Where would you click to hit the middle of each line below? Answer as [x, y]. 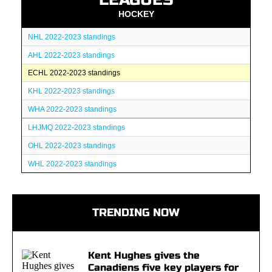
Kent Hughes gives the [144, 255]
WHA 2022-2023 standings [72, 109]
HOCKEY [136, 14]
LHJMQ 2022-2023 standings [76, 127]
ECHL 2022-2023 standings [74, 73]
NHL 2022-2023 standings [72, 37]
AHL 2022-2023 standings [71, 55]
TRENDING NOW [136, 212]
